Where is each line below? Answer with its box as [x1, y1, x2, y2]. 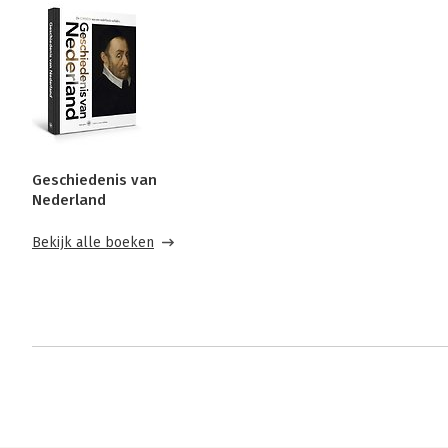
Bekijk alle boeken [32, 234, 154, 251]
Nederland [32, 191, 106, 209]
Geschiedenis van [32, 171, 157, 189]
